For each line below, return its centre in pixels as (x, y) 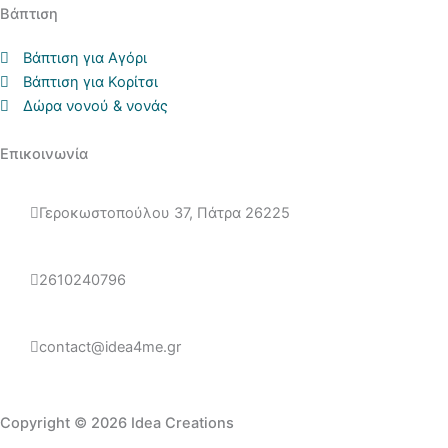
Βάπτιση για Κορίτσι (91, 82)
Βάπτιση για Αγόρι (85, 58)
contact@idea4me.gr (110, 347)
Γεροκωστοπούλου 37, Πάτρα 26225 (164, 213)
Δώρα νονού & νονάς (96, 106)
